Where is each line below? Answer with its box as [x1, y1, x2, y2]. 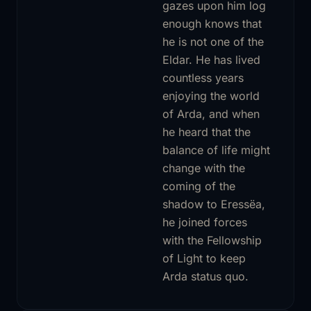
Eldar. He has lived [162, 52, 260, 67]
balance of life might [162, 142, 270, 157]
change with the [162, 160, 245, 175]
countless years [162, 70, 244, 85]
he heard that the [162, 124, 251, 139]
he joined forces [162, 215, 247, 229]
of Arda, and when [162, 106, 260, 121]
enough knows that [162, 16, 262, 31]
